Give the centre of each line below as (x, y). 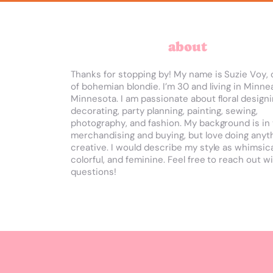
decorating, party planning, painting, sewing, (165, 111)
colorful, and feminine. (118, 159)
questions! (94, 172)
